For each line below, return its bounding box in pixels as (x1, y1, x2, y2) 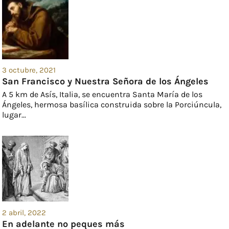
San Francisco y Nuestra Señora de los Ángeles (2, 76, 209, 87)
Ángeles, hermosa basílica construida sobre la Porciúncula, (2, 100, 222, 110)
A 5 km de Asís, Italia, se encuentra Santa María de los (2, 89, 203, 100)
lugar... (2, 110, 27, 120)
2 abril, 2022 (2, 208, 47, 218)
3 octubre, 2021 (2, 65, 56, 75)
